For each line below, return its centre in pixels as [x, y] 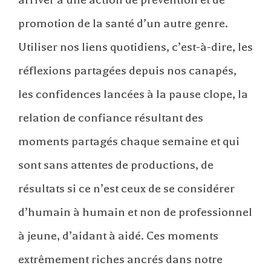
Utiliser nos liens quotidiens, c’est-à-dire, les [135, 47]
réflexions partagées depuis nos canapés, [127, 71]
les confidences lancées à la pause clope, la [133, 94]
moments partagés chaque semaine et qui [129, 142]
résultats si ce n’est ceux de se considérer [126, 189]
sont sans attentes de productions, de [116, 165]
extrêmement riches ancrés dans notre [120, 260]
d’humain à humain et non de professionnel [135, 212]
